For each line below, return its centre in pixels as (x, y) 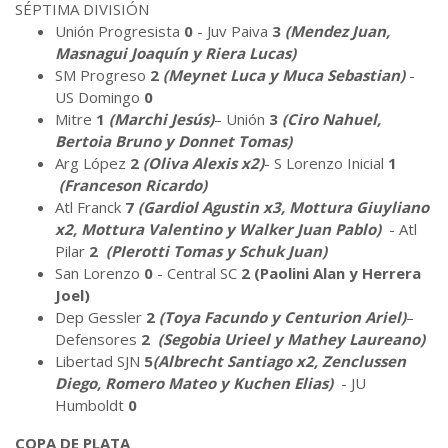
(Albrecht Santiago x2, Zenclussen (279, 360)
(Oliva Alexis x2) (203, 162)
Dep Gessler (100, 316)
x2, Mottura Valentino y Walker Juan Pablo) (220, 228)
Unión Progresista (119, 30)
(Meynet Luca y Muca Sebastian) (286, 74)
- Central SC (199, 272)
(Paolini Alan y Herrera (337, 272)
